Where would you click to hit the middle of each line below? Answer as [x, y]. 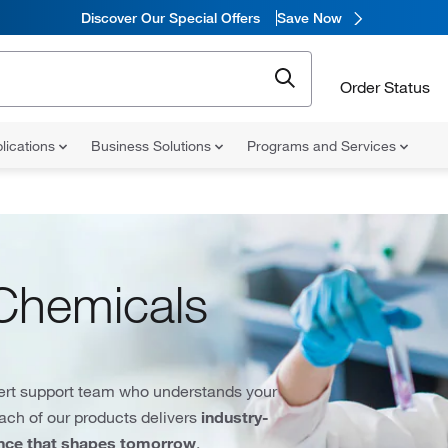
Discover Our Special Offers [170, 17]
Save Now [309, 17]
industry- [235, 416]
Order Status [385, 86]
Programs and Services [323, 146]
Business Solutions [153, 146]
